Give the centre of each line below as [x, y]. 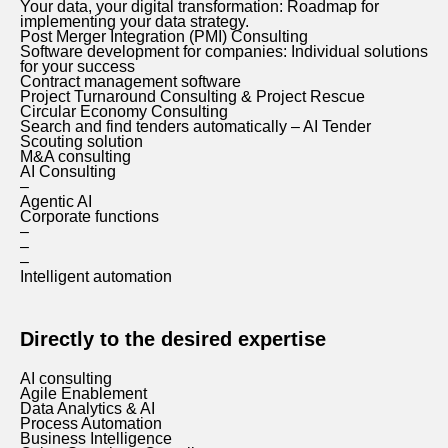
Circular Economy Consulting [124, 111]
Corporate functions [89, 216]
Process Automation [91, 424]
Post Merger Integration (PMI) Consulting [164, 36]
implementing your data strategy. [134, 21]
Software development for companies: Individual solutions [224, 51]
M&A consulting [75, 156]
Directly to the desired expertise [173, 339]
